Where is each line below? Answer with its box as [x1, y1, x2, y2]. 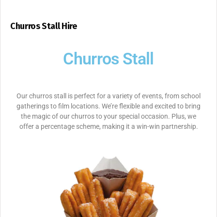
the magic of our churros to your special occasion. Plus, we [21, 112, 196, 121]
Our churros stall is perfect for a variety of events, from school [16, 92, 201, 100]
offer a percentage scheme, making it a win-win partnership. [19, 123, 198, 131]
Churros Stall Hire [10, 21, 77, 32]
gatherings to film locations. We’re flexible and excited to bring [16, 102, 201, 110]
